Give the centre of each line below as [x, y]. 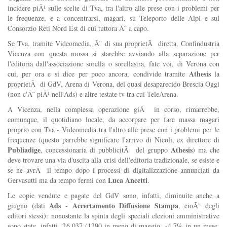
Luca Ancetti [127, 180]
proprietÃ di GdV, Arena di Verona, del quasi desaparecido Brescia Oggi [113, 84]
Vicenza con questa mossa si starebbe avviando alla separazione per [113, 54]
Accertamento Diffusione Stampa [125, 206]
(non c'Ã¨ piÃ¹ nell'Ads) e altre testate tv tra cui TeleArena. [93, 94]
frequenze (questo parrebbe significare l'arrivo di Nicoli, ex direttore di [113, 140]
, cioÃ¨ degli [199, 206]
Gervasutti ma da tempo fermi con [57, 180]
